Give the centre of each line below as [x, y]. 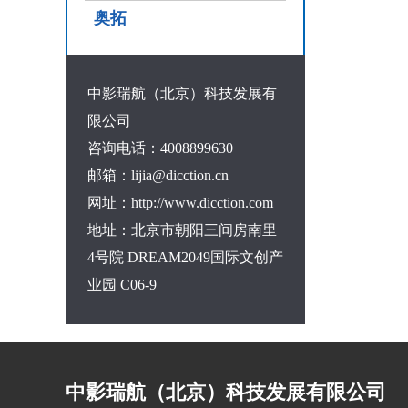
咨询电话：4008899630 [160, 148]
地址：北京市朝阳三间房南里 [182, 230]
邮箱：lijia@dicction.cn [158, 175]
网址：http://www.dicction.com [180, 203]
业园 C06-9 [122, 285]
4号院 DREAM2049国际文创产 [185, 257]
